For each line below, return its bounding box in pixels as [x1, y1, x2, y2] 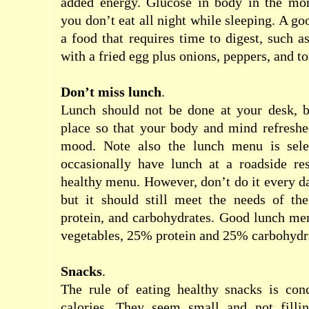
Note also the [103, 138, 186, 153]
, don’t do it [193, 174, 264, 189]
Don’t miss [61, 84, 125, 99]
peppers [223, 48, 267, 63]
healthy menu [61, 174, 137, 189]
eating [136, 281, 171, 297]
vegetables [61, 228, 120, 243]
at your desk [220, 102, 294, 117]
